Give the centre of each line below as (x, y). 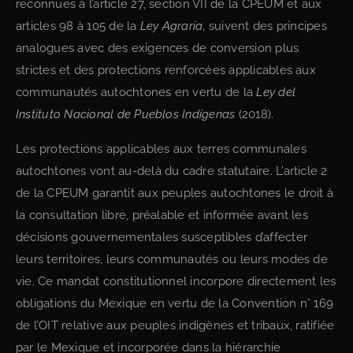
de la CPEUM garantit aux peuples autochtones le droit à (175, 193)
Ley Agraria (171, 26)
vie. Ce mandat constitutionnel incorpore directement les (176, 281)
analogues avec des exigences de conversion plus (158, 48)
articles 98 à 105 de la (78, 26)
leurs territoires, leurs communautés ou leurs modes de (172, 259)
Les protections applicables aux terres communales (161, 149)
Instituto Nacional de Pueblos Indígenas (126, 114)
